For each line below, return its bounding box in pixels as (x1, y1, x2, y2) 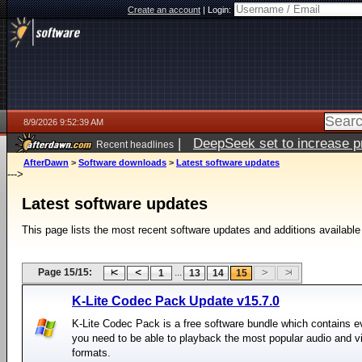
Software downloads (78, 158, 166, 167)
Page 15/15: (38, 267, 92, 278)
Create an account (128, 5, 200, 15)
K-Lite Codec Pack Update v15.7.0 (72, 294, 280, 308)
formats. (72, 347, 111, 359)
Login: (208, 5, 234, 15)
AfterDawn (23, 158, 69, 167)
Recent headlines (96, 139, 174, 149)
